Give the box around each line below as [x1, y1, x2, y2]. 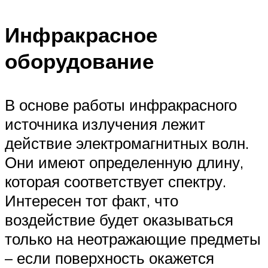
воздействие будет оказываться [5, 209, 233, 229]
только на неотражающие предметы [5, 229, 261, 248]
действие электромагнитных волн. [5, 133, 249, 153]
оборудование [5, 47, 154, 74]
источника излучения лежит [5, 114, 205, 133]
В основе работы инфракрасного [5, 95, 237, 114]
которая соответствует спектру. [5, 171, 226, 191]
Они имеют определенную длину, [5, 152, 243, 172]
